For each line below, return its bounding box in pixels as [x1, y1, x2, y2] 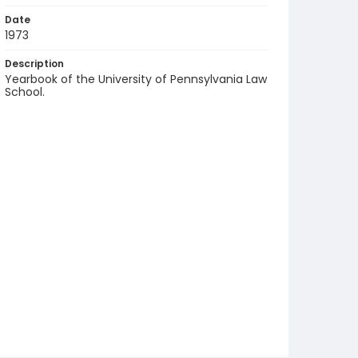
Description [5, 57, 64, 70]
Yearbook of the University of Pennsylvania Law [5, 71, 267, 87]
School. [5, 84, 45, 100]
